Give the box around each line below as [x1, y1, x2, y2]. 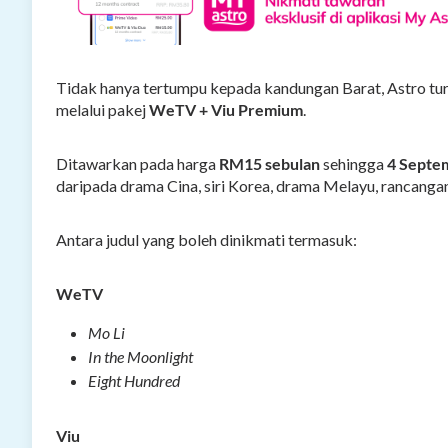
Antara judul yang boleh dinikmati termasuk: [56, 229, 357, 249]
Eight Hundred [88, 370, 180, 390]
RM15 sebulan [219, 153, 320, 173]
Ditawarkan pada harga [56, 153, 219, 173]
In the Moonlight [88, 346, 193, 366]
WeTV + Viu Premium [149, 99, 303, 119]
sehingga [320, 153, 387, 173]
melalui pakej [56, 99, 149, 119]
